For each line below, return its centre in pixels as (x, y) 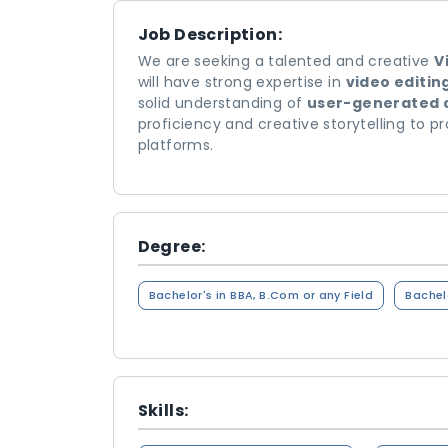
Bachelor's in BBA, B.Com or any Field (261, 295)
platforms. (175, 145)
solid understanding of (222, 103)
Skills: (163, 410)
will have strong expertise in (241, 82)
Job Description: (209, 34)
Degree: (171, 246)
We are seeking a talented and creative (286, 61)
